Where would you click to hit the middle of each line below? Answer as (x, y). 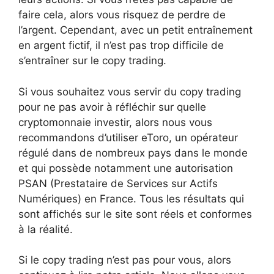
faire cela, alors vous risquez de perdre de (122, 15)
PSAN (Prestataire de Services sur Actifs (118, 183)
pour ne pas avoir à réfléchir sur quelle (112, 107)
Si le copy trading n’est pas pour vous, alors (125, 260)
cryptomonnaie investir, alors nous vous (115, 122)
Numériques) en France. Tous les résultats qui (131, 198)
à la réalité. (46, 229)
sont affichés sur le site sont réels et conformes (135, 214)
